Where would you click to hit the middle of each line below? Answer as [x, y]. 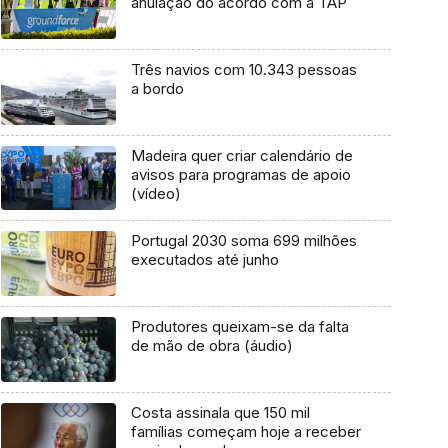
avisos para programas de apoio [240, 174]
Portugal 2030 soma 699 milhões [243, 241]
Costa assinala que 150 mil [220, 412]
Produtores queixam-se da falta [239, 327]
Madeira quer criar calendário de [241, 155]
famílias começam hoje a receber [245, 431]
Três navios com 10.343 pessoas [243, 70]
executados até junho [204, 260]
